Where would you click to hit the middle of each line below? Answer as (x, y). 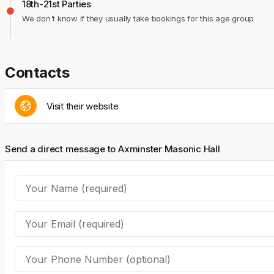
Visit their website (83, 106)
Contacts (37, 72)
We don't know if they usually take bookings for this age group (138, 18)
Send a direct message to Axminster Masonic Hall (113, 149)
